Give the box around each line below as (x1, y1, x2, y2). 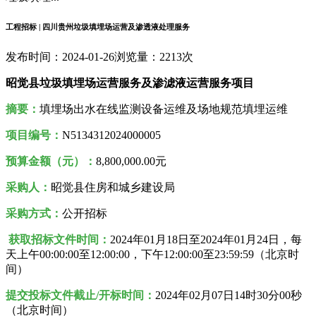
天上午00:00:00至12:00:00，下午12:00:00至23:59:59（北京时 (6, 248, 299, 260)
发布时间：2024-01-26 (6, 50, 114, 63)
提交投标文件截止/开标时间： (6, 288, 155, 301)
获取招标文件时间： (8, 233, 110, 245)
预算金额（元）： (6, 154, 96, 167)
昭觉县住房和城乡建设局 (51, 181, 175, 193)
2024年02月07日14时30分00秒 (155, 288, 302, 301)
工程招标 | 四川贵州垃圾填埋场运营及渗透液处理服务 (6, 22, 190, 31)
